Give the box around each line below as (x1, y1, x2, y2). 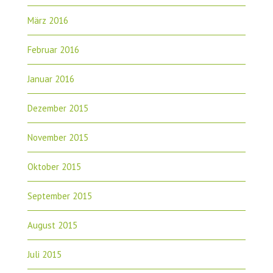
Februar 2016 (27, 43, 79, 55)
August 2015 (27, 219, 77, 231)
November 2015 (27, 131, 88, 143)
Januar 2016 (27, 73, 74, 85)
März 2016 (27, 14, 68, 26)
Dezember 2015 (27, 102, 88, 114)
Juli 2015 (27, 248, 62, 260)
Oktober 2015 (27, 160, 81, 172)
